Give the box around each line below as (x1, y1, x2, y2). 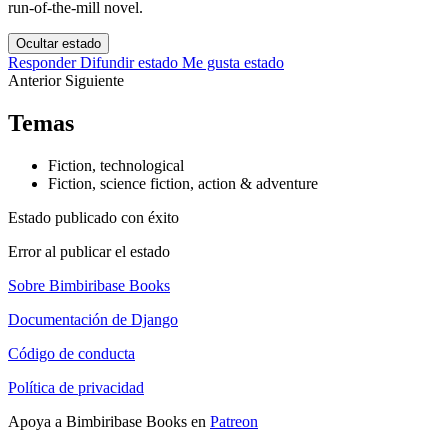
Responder (8, 54, 76, 72)
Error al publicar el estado (8, 243, 170, 261)
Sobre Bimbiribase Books (8, 277, 170, 295)
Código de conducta (8, 345, 135, 363)
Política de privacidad (8, 379, 144, 397)
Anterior (8, 72, 65, 90)
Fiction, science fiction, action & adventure (48, 175, 318, 193)
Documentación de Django (8, 311, 178, 329)
